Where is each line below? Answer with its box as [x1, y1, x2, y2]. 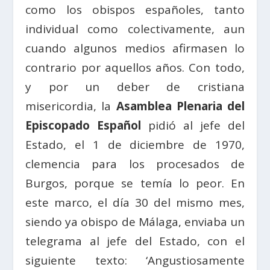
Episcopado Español [25, 117, 142, 133]
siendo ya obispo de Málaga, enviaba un [25, 213, 245, 230]
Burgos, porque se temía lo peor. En [25, 175, 245, 191]
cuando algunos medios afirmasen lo [25, 40, 245, 56]
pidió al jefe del [141, 117, 245, 133]
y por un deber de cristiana [25, 78, 245, 95]
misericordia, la [25, 98, 116, 114]
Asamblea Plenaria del [116, 98, 245, 114]
